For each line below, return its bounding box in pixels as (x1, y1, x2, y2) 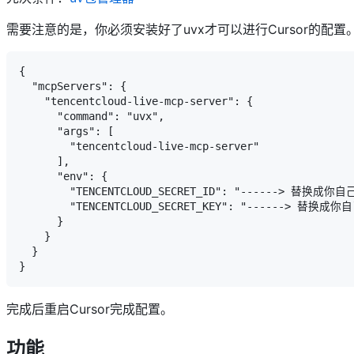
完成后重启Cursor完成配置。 (6, 301, 173, 318)
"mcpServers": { (19, 80, 126, 93)
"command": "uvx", (19, 110, 164, 123)
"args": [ (19, 125, 114, 138)
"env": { (19, 170, 107, 183)
